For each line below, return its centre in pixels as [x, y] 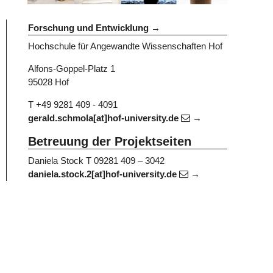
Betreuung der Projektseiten [110, 142]
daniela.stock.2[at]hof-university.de [104, 174]
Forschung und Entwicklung [88, 27]
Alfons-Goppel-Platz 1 [72, 69]
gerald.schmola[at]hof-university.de [105, 118]
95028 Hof [48, 82]
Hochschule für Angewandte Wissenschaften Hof [125, 46]
